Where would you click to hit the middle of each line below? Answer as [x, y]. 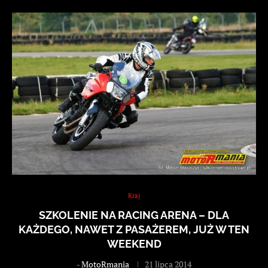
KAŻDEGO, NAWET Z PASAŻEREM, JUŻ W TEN [134, 229]
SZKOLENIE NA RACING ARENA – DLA [134, 215]
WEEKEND [134, 243]
